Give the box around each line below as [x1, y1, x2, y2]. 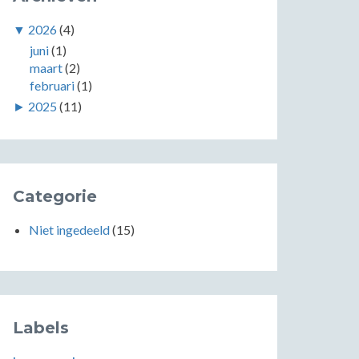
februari [29, 78, 75, 93]
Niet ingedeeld [29, 222, 110, 237]
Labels [13, 318, 69, 337]
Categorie [13, 187, 97, 206]
